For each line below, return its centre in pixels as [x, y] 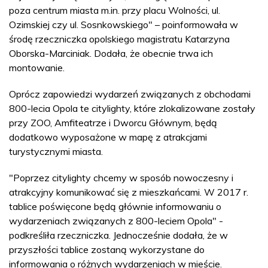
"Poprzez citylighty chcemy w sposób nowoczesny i [121, 178]
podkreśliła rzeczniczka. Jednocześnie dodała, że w [118, 235]
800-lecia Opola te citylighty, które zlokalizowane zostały [132, 108]
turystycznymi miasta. [56, 151]
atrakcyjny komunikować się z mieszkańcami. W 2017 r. [129, 192]
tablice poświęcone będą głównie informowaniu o [115, 206]
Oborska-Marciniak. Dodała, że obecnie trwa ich [111, 53]
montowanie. [37, 68]
